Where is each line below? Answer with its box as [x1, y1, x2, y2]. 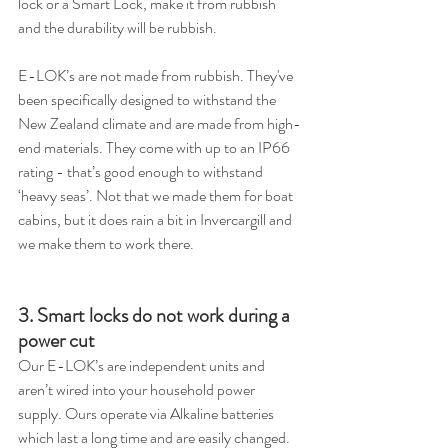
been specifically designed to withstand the [18, 88, 279, 111]
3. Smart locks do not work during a [18, 301, 294, 330]
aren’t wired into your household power [18, 378, 258, 401]
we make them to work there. [18, 232, 194, 255]
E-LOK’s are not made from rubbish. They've [18, 64, 296, 87]
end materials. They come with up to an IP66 [18, 136, 293, 159]
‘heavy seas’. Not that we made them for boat [18, 184, 296, 207]
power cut [18, 326, 95, 355]
